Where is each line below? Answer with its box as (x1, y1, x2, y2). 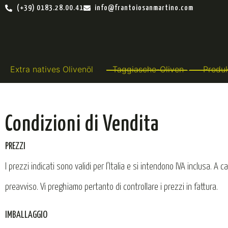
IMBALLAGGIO (5, 210, 47, 220)
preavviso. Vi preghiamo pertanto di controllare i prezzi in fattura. (5, 182, 218, 192)
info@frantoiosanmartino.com (95, 4, 193, 12)
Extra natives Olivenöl (10, 64, 93, 75)
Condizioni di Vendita (5, 114, 159, 136)
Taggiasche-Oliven (112, 64, 184, 75)
